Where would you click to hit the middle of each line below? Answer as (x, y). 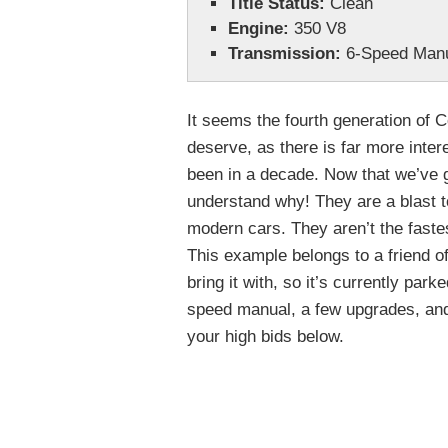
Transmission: (284, 53)
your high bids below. (265, 336)
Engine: (258, 28)
